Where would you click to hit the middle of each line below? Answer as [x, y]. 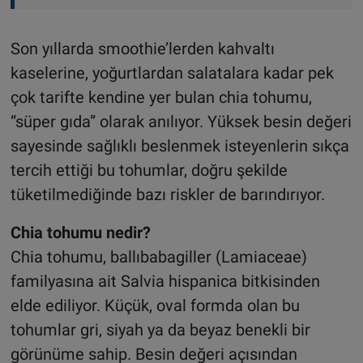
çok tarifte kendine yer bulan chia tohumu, [161, 97]
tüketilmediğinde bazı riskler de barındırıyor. [167, 194]
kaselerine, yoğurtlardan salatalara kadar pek [172, 73]
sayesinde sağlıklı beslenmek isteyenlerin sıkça [179, 145]
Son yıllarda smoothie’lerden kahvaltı [142, 48]
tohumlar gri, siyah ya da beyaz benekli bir [160, 329]
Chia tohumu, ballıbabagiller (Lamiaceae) [158, 256]
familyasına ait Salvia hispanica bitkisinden [165, 281]
